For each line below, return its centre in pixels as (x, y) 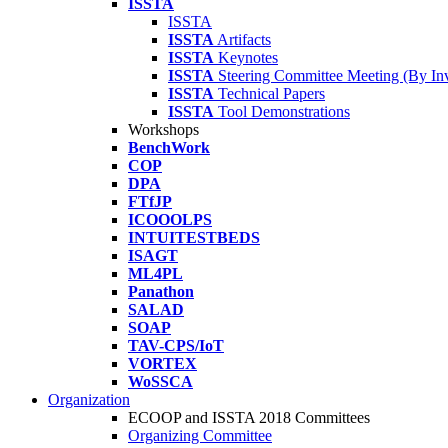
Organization (89, 399)
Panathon (161, 291)
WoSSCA (160, 381)
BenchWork (169, 147)
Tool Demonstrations (284, 111)
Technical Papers (271, 93)
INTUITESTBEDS (194, 237)
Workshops (163, 129)
